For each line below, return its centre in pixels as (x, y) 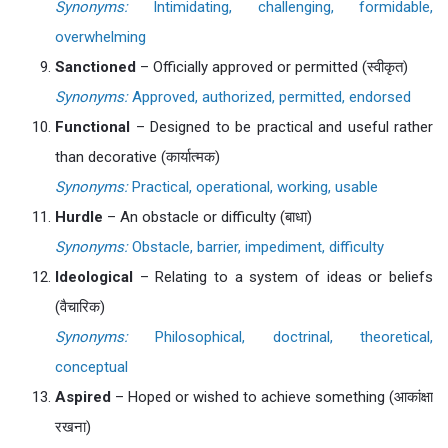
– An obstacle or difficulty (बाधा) (207, 217)
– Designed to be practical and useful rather (281, 127)
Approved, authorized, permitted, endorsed (269, 97)
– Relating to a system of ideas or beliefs (283, 277)
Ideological (94, 277)
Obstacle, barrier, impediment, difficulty (256, 247)
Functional (92, 127)
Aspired (83, 397)
